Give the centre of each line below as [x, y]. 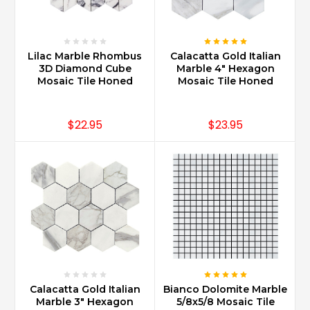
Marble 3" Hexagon [85, 302]
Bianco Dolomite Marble [225, 290]
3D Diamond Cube [85, 69]
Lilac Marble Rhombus [85, 56]
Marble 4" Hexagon [225, 69]
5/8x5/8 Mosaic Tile [225, 302]
